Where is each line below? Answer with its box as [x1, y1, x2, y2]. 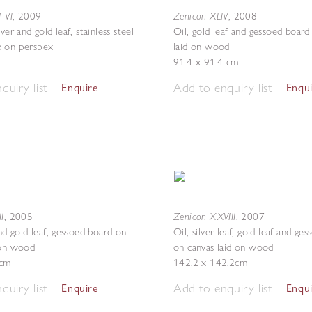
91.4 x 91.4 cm [173, 56, 239, 68]
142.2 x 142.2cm [173, 256, 247, 269]
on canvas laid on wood [173, 241, 274, 253]
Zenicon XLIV [173, 9, 228, 22]
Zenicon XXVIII [173, 210, 236, 223]
